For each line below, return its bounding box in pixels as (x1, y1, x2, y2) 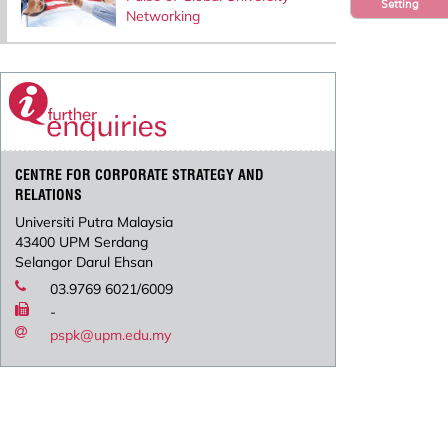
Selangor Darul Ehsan (15, 253, 154, 272)
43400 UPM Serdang (15, 233, 149, 252)
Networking (125, 6, 200, 25)
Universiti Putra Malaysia (15, 213, 174, 232)
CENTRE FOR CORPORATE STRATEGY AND (15, 166, 265, 185)
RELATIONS (15, 186, 83, 205)
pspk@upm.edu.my (50, 326, 172, 345)
